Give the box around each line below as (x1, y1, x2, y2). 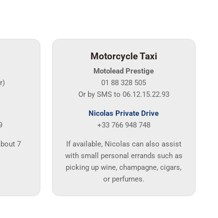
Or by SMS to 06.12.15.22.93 (78, 90, 169, 99)
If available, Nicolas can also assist (66, 139, 182, 148)
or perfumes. (103, 174, 145, 183)
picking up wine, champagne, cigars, (66, 163, 182, 172)
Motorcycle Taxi (90, 51, 157, 62)
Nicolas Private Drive (89, 109, 159, 118)
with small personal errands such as (65, 151, 182, 160)
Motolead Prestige (93, 67, 154, 76)
